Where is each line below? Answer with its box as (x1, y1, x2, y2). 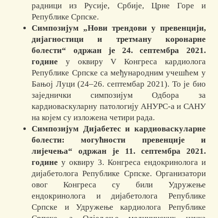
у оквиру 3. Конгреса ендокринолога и (58, 158, 206, 167)
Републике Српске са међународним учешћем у (32, 68, 206, 78)
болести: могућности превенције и (32, 135, 206, 145)
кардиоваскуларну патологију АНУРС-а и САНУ (32, 102, 206, 111)
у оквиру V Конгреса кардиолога (58, 57, 206, 67)
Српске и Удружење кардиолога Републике (32, 202, 206, 212)
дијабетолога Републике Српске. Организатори (32, 169, 206, 179)
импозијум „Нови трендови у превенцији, (37, 23, 206, 33)
